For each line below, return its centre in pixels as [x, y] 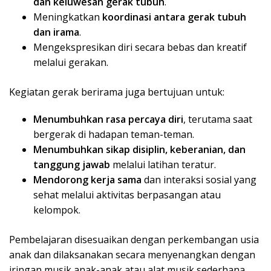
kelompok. [57, 210]
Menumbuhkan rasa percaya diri [108, 119]
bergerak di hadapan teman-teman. [114, 135]
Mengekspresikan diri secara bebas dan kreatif [140, 47]
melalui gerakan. [71, 63]
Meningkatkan [68, 17]
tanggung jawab [72, 165]
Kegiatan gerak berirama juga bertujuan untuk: [117, 92]
